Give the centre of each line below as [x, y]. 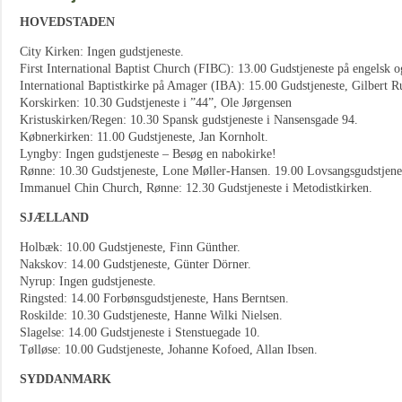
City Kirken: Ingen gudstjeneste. [102, 52]
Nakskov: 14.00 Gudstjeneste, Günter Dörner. [135, 264]
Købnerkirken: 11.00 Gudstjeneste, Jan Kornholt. [144, 137]
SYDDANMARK [66, 379]
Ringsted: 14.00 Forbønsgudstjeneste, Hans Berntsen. [154, 298]
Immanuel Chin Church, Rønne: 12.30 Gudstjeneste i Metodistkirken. [196, 188]
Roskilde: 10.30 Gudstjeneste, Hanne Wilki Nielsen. [151, 315]
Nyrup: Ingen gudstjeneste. [88, 281]
